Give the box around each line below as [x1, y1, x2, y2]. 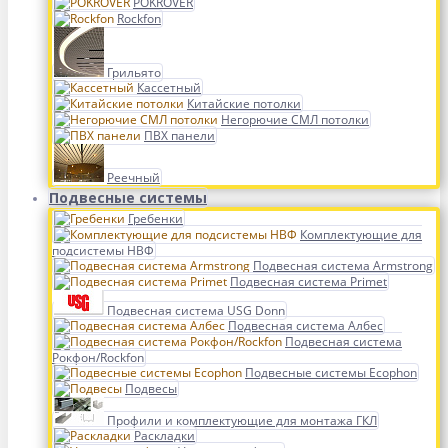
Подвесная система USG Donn [107, 302, 285, 319]
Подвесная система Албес [228, 317, 383, 334]
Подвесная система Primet [230, 273, 387, 290]
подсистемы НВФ [52, 242, 154, 259]
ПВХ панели [144, 127, 215, 144]
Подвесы [125, 380, 177, 397]
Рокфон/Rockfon [52, 349, 144, 366]
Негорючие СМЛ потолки [221, 111, 369, 128]
